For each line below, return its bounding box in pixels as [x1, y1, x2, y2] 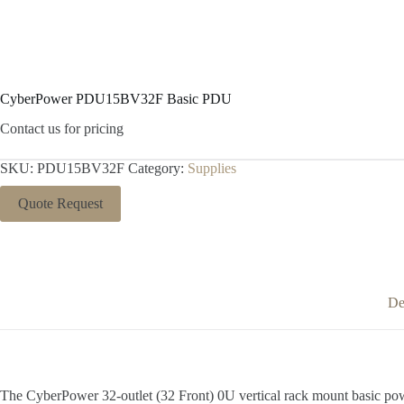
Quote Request [18, 195, 103, 211]
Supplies [188, 160, 236, 176]
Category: [128, 160, 188, 176]
